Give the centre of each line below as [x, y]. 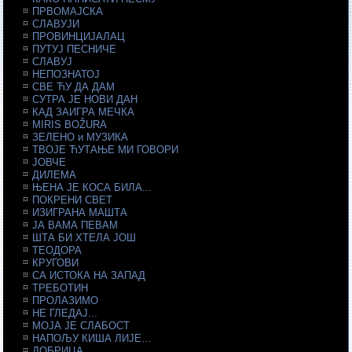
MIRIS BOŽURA [70, 125]
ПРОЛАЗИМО [66, 301]
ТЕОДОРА [57, 250]
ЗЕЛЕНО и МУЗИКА [81, 137]
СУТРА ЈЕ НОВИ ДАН [85, 99]
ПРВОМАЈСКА [68, 11]
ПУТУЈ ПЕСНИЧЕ [75, 49]
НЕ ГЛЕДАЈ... [65, 313]
